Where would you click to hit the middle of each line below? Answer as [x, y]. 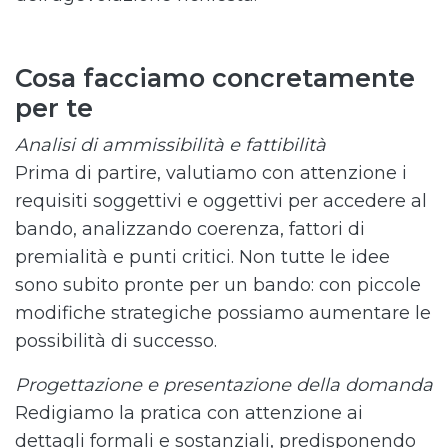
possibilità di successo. [116, 341]
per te [54, 108]
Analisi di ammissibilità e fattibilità [170, 145]
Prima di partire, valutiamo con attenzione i [211, 173]
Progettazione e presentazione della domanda [224, 385]
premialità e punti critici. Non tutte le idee [202, 257]
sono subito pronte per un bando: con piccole [218, 285]
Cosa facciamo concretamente [215, 78]
